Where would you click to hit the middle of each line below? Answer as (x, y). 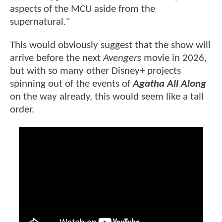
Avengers (122, 58)
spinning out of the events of (71, 84)
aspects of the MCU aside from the (83, 9)
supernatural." (40, 22)
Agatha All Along (169, 84)
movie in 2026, (174, 58)
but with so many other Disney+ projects (95, 71)
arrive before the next (56, 58)
